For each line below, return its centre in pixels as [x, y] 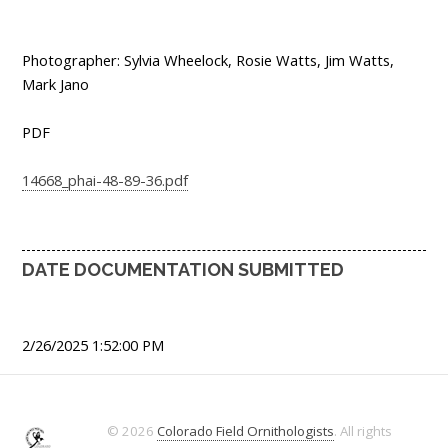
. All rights [363, 431]
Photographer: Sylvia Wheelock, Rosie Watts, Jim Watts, [208, 60]
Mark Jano [55, 84]
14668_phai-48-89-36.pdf [105, 180]
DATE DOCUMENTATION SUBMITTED [183, 270]
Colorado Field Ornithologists [246, 431]
